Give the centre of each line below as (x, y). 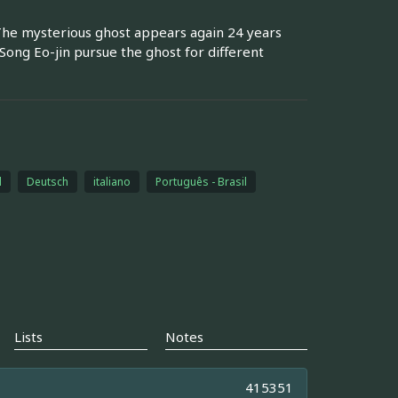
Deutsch (47, 181)
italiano (111, 181)
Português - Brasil (201, 181)
